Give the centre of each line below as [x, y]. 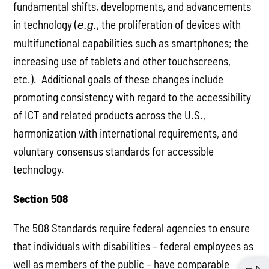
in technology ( [46, 24]
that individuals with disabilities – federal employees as [134, 246]
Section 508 [41, 198]
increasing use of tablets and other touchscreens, [122, 61]
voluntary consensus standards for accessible [114, 151]
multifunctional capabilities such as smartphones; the [131, 43]
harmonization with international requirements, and [126, 133]
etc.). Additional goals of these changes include [119, 79]
